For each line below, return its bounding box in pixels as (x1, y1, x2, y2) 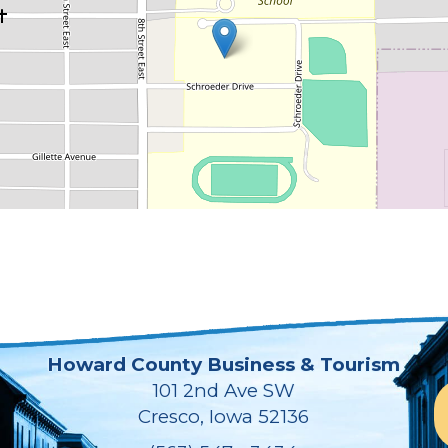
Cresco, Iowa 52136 (138, 405, 310, 429)
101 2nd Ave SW (152, 379, 296, 403)
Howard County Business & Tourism (47, 353, 401, 377)
